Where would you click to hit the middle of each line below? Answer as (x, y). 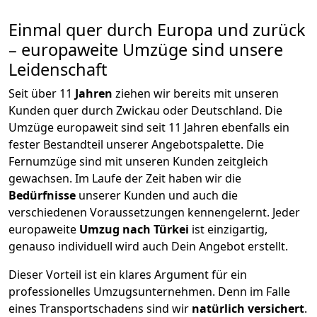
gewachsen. (42, 179)
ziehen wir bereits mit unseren (197, 94)
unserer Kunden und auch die (158, 196)
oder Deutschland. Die (221, 111)
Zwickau (138, 111)
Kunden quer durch (62, 111)
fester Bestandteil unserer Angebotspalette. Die (136, 145)
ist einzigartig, (230, 230)
